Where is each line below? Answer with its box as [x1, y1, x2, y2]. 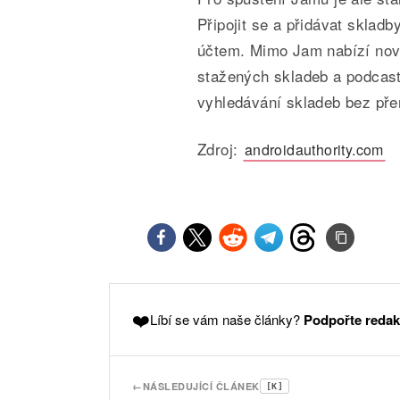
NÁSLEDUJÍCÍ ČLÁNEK [142, 379, 260, 393]
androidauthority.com [244, 139, 384, 160]
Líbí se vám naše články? [150, 310, 304, 329]
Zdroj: [197, 137, 243, 160]
